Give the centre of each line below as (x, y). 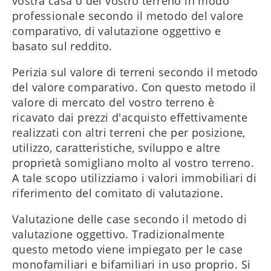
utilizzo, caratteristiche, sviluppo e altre (116, 148)
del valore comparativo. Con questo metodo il (134, 87)
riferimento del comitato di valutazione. (117, 193)
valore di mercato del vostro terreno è (113, 103)
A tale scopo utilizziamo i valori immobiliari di (134, 178)
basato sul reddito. (62, 46)
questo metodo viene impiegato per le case (127, 250)
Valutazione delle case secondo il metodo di (129, 219)
